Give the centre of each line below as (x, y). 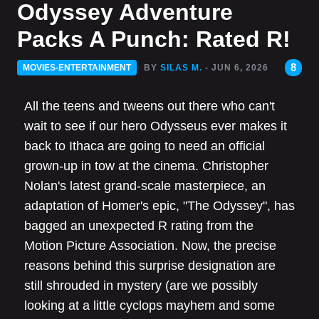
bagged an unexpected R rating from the (139, 225)
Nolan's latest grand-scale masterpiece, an (145, 185)
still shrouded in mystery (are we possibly (141, 285)
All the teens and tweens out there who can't (150, 106)
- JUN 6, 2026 (237, 67)
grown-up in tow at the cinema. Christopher (146, 166)
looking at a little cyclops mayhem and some (150, 305)
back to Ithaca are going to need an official (145, 146)
